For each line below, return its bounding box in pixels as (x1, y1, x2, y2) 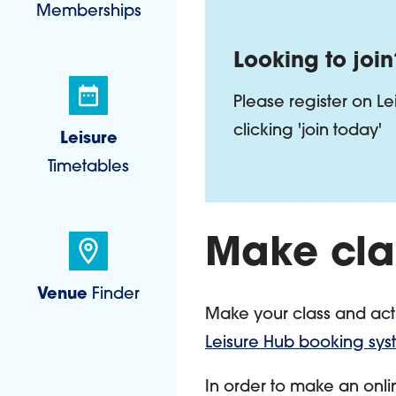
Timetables (48, 159, 129, 176)
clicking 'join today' (233, 123, 382, 140)
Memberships (35, 4, 141, 20)
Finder (88, 286, 140, 303)
